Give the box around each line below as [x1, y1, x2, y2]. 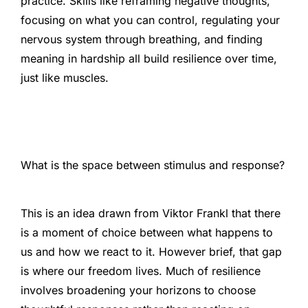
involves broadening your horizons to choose [21, 283, 256, 297]
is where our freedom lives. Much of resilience [21, 263, 261, 278]
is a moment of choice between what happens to [21, 225, 273, 239]
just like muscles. [21, 71, 109, 85]
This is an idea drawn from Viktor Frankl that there [21, 206, 280, 220]
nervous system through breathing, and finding [21, 32, 263, 47]
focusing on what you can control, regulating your [21, 13, 280, 27]
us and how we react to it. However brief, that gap [21, 244, 282, 258]
